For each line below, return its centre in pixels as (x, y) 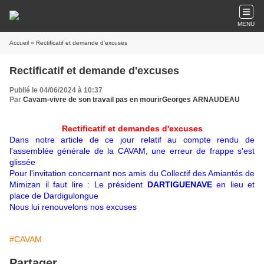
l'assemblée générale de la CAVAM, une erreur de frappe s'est (132, 151)
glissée (22, 162)
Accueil (19, 43)
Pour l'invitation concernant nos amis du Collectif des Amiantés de (132, 173)
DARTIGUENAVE (179, 184)
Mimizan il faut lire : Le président (78, 184)
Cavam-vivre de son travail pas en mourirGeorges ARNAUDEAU (131, 100)
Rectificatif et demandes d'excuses (132, 128)
